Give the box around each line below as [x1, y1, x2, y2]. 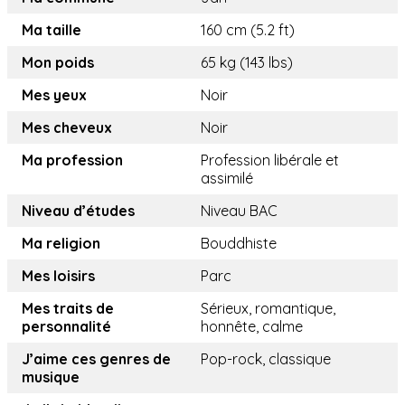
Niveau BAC [201, 202, 278, 220]
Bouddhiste [201, 234, 277, 252]
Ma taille [22, 21, 81, 39]
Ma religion [22, 234, 100, 252]
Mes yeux [22, 86, 87, 104]
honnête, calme [201, 317, 303, 335]
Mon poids [22, 53, 94, 71]
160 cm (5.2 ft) [201, 21, 295, 39]
